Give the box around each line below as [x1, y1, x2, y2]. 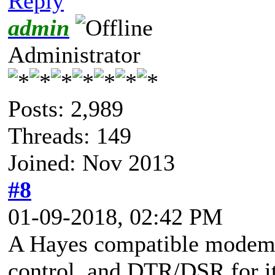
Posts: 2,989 [8, 95, 123, 122]
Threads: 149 [8, 122, 131, 149]
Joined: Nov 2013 [8, 149, 175, 176]
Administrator [8, 41, 141, 68]
